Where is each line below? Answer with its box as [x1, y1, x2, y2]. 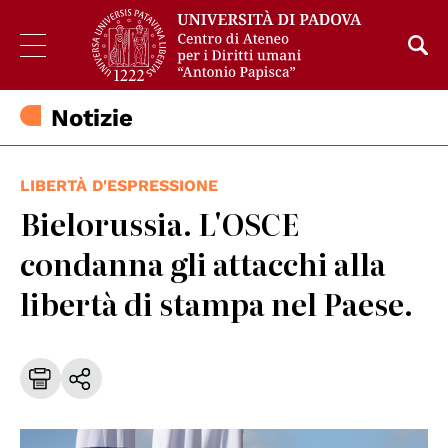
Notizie [51, 104, 134, 133]
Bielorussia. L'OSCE [20, 201, 299, 246]
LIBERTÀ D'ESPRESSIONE [20, 176, 218, 196]
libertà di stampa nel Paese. [20, 281, 413, 326]
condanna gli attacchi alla [20, 241, 386, 286]
